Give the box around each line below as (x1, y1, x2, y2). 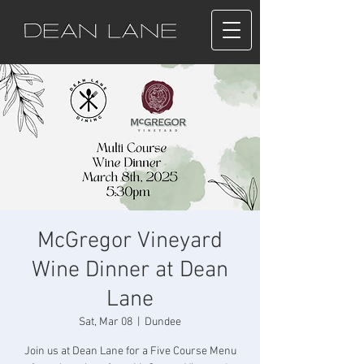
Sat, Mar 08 (79, 315, 132, 329)
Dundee (145, 315, 181, 329)
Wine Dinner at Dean (32, 257, 228, 284)
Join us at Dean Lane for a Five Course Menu (24, 344, 236, 358)
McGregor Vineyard (37, 227, 223, 255)
